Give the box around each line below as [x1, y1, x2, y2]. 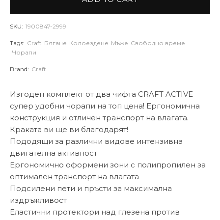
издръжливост [10, 195, 67, 205]
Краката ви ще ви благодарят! [10, 124, 128, 134]
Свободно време [131, 39, 185, 47]
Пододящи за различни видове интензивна [10, 136, 183, 146]
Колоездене [69, 39, 109, 47]
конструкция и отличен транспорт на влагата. [10, 112, 189, 122]
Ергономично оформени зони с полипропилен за [10, 160, 206, 169]
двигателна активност [10, 148, 97, 158]
